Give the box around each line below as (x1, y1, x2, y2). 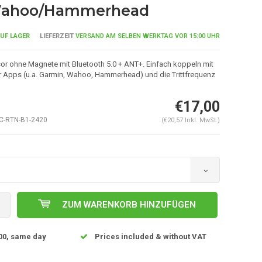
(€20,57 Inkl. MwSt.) (161, 116, 220, 124)
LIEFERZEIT (39, 32, 74, 40)
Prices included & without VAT (94, 232, 206, 241)
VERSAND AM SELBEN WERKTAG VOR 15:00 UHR (73, 32, 220, 40)
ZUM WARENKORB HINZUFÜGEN (62, 199, 196, 210)
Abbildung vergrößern (53, 159, 112, 166)
